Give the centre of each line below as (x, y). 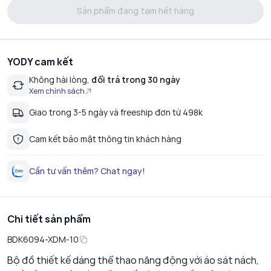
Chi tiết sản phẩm (49, 219)
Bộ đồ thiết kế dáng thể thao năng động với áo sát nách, (133, 260)
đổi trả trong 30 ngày (135, 80)
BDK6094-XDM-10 (43, 240)
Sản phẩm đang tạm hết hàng (135, 11)
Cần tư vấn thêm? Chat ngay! (87, 171)
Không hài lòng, (59, 80)
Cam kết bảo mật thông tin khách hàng (105, 139)
